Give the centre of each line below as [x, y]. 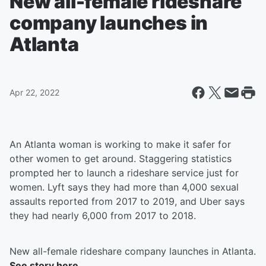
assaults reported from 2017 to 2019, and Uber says [127, 201]
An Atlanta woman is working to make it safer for [120, 144]
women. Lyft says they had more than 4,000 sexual [124, 187]
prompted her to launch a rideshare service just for [124, 173]
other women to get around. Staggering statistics [121, 159]
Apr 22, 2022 [34, 92]
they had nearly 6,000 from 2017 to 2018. [103, 216]
